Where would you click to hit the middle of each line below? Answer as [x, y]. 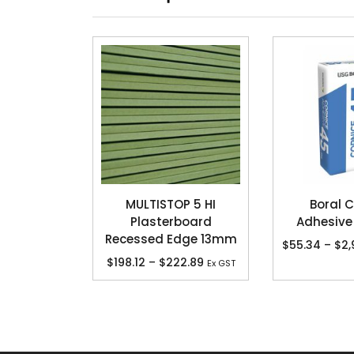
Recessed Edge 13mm [171, 239]
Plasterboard [171, 221]
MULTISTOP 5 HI [171, 204]
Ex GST [221, 264]
